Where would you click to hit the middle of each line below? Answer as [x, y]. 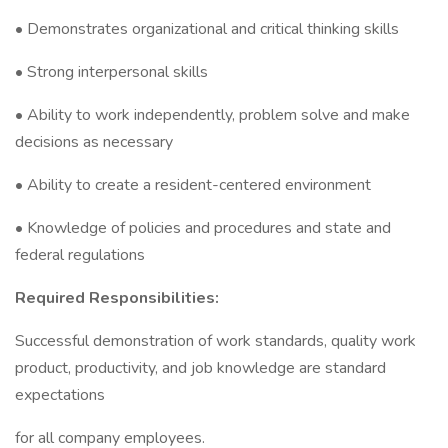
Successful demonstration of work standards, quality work [215, 341]
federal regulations [80, 255]
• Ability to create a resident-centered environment [193, 185]
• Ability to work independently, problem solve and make [212, 115]
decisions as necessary [94, 142]
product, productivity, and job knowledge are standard [200, 368]
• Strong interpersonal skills [111, 72]
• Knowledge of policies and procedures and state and [203, 228]
